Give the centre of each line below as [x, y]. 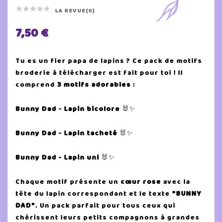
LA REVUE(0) [75, 10]
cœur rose [141, 182]
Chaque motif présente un [68, 182]
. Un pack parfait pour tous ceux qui [105, 205]
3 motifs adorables [94, 84]
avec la [176, 182]
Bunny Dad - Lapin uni [57, 157]
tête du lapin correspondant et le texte [94, 194]
